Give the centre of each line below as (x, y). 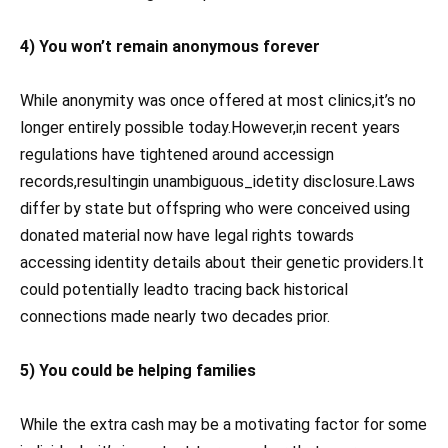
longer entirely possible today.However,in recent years (210, 128)
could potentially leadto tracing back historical (184, 290)
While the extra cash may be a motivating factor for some (223, 425)
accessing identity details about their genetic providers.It (222, 263)
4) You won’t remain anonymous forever (170, 47)
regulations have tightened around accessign (177, 155)
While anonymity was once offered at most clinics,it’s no (218, 101)
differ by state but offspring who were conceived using (215, 209)
